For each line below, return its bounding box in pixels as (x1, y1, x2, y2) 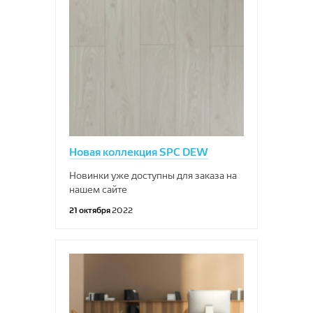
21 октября (69, 205, 112, 215)
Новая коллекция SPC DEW (69, 145, 208, 159)
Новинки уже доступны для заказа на (69, 170, 237, 181)
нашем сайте (69, 184, 127, 195)
